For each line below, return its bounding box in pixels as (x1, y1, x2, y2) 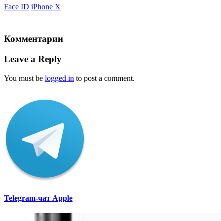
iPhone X (31, 2, 61, 11)
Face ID (4, 2, 29, 11)
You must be (4, 74, 45, 82)
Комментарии (4, 34, 63, 44)
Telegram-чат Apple (4, 193, 73, 202)
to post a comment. (74, 74, 135, 82)
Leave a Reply (4, 53, 62, 64)
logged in (45, 74, 74, 82)
